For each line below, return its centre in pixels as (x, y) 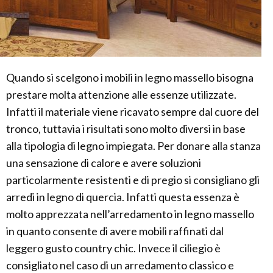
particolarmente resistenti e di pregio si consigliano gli (133, 180)
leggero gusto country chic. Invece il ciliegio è (113, 248)
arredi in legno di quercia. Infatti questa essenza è (123, 197)
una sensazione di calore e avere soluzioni (104, 163)
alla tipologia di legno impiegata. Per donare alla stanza (133, 146)
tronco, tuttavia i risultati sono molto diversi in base (126, 129)
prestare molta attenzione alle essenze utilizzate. (121, 95)
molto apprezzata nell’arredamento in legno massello (130, 214)
